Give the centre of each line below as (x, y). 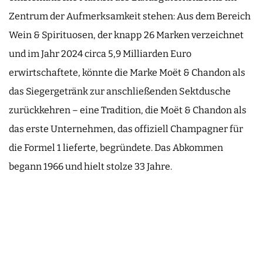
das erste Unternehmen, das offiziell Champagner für (126, 129)
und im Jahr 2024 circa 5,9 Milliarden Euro (100, 53)
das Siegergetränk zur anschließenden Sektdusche (120, 91)
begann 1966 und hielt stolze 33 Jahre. (90, 166)
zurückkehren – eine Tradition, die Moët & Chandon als (128, 110)
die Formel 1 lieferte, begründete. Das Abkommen (116, 147)
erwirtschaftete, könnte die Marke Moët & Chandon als (127, 72)
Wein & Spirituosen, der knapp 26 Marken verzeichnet (126, 35)
